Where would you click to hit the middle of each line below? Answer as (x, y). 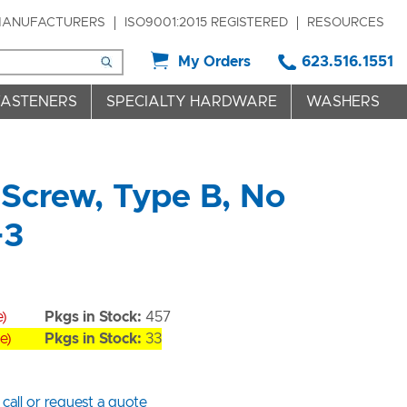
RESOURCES (346, 23)
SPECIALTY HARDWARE (191, 101)
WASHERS (342, 101)
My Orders (214, 62)
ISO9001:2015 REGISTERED (206, 23)
